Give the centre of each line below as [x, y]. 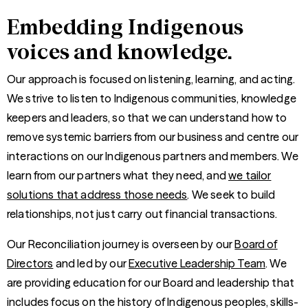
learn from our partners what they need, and [118, 175]
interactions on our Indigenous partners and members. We [153, 156]
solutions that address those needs [97, 195]
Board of [256, 244]
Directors [30, 263]
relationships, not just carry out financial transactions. [142, 214]
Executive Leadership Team [197, 263]
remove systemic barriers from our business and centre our [153, 137]
